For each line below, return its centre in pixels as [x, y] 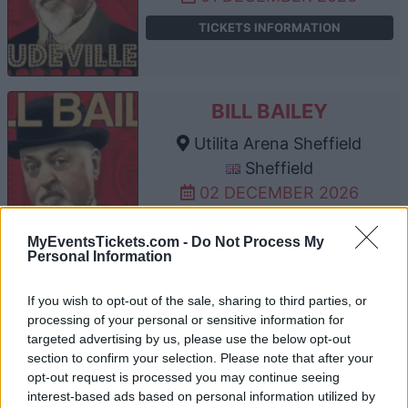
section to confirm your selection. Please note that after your [200, 357]
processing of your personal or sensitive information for [186, 319]
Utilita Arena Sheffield [276, 143]
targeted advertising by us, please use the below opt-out [189, 338]
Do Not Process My [258, 241]
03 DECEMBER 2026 [276, 389]
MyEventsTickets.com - [109, 241]
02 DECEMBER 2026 [276, 192]
